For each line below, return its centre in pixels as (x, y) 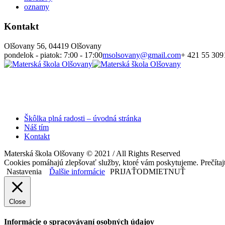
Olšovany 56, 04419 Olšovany (53, 46)
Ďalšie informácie (77, 171)
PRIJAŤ (123, 171)
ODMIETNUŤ (161, 171)
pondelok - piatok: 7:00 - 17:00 (53, 55)
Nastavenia (24, 171)
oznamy (37, 7)
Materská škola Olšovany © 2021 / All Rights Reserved (92, 153)
